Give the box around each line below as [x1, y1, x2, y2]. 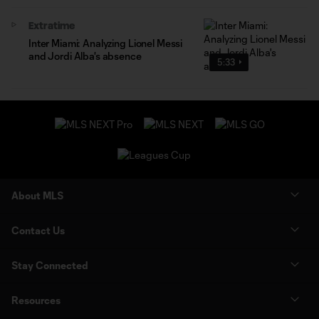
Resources [11, 294, 61, 307]
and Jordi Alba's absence [28, 49, 142, 62]
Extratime [28, 20, 75, 31]
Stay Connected [11, 259, 88, 272]
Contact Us [11, 224, 65, 237]
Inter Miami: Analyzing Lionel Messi [28, 36, 183, 49]
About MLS [11, 189, 63, 202]
